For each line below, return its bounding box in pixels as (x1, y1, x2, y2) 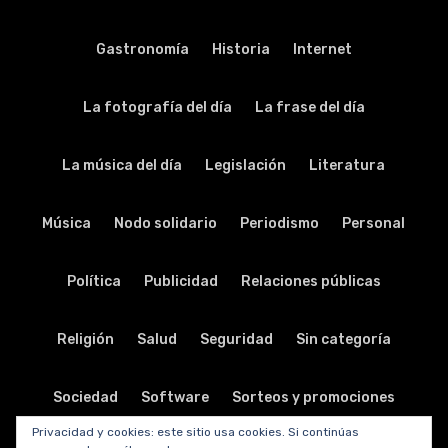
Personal (342, 215, 406, 232)
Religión (56, 331, 114, 348)
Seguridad (199, 331, 273, 348)
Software (140, 389, 209, 406)
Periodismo (240, 215, 320, 232)
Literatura (309, 157, 386, 174)
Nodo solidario (114, 215, 218, 232)
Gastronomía (95, 41, 189, 58)
